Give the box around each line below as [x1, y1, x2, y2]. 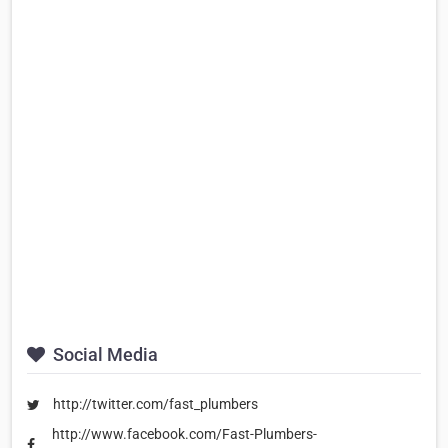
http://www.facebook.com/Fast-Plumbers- [51, 425, 317, 442]
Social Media [49, 344, 158, 366]
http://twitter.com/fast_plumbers [53, 396, 258, 413]
